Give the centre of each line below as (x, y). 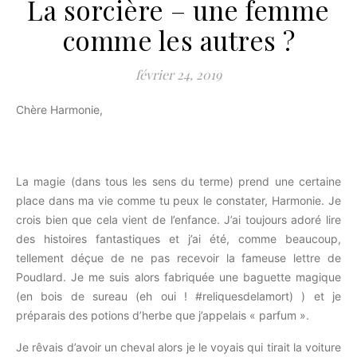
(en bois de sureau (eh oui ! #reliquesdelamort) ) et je (178, 296)
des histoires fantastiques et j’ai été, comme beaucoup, (178, 239)
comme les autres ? (178, 40)
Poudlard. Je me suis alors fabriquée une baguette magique (178, 277)
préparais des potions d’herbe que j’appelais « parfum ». (163, 315)
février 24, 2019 (178, 75)
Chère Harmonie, (63, 110)
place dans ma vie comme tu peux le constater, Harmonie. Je (178, 200)
